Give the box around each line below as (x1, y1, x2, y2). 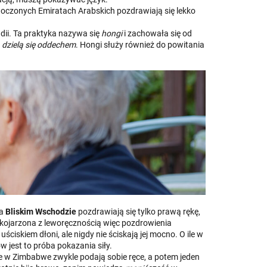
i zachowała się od (122, 28, 192, 38)
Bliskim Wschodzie (5, 206, 78, 216)
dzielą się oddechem (2, 39, 76, 49)
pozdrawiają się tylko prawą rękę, (78, 206, 200, 216)
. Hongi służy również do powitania (76, 39, 204, 49)
